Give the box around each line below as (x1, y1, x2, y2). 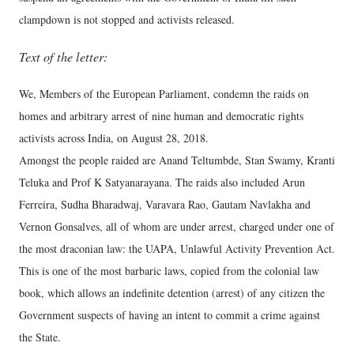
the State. (19, 329, 61, 345)
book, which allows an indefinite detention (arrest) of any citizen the (19, 284, 325, 300)
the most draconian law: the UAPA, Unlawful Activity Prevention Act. (19, 240, 335, 256)
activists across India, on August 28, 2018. (19, 130, 209, 145)
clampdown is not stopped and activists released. (19, 12, 235, 27)
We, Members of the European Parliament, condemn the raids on (19, 85, 309, 101)
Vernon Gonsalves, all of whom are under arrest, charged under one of (19, 218, 334, 234)
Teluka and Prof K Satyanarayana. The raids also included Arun (19, 174, 305, 190)
